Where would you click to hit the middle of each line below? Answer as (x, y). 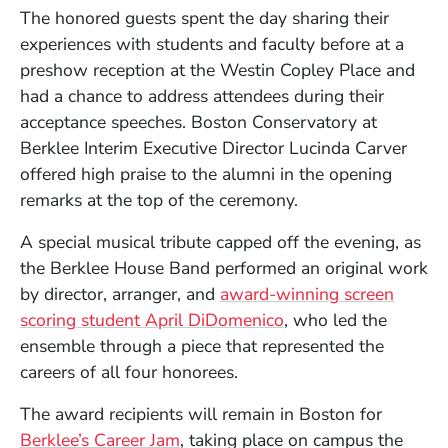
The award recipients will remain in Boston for (201, 413)
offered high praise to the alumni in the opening (206, 173)
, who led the (335, 319)
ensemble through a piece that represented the (202, 345)
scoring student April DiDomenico (152, 319)
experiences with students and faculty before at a (212, 43)
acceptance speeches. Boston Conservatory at (198, 121)
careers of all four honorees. (129, 371)
